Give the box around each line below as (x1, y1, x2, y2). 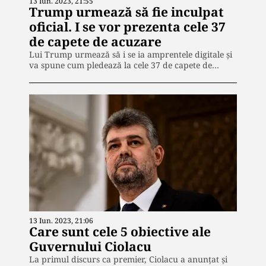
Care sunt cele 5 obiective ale (29, 223, 211, 240)
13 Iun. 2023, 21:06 (29, 216, 93, 226)
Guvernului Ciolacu (29, 238, 151, 255)
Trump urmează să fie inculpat (29, 4, 224, 21)
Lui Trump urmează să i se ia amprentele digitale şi (29, 49, 232, 61)
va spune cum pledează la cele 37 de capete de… (29, 59, 219, 71)
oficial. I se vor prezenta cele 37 (29, 18, 226, 36)
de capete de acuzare (29, 33, 161, 50)
